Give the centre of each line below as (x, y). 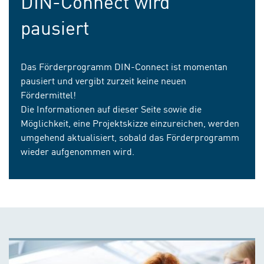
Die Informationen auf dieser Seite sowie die (111, 108)
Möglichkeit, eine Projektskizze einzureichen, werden (130, 123)
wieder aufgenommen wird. (77, 151)
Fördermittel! (48, 94)
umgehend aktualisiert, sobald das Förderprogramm (130, 137)
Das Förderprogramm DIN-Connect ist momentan (124, 66)
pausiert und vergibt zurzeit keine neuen (103, 80)
